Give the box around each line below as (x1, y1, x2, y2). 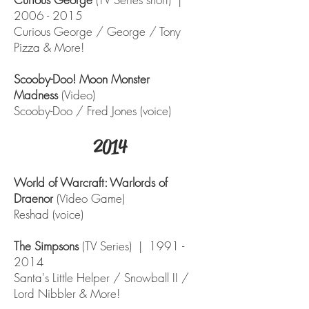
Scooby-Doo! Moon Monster (14, 71, 150, 87)
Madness (14, 87, 58, 103)
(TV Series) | (79, 238, 149, 254)
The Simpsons (14, 238, 79, 254)
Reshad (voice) (14, 206, 83, 222)
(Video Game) (57, 190, 128, 206)
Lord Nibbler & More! (14, 286, 120, 301)
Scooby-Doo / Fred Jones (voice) (14, 103, 171, 119)
